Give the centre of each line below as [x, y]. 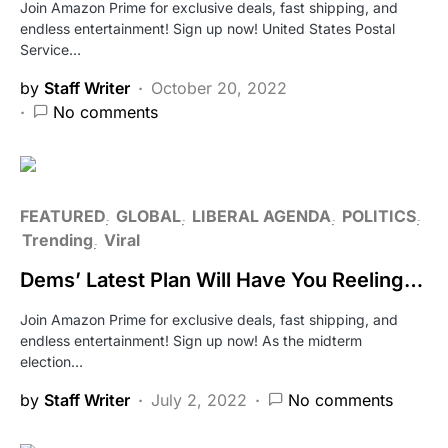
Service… [50, 49]
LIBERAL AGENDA [261, 215]
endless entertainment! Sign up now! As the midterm [191, 340]
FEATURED [62, 215]
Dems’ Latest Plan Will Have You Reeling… [221, 279]
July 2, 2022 [199, 399]
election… [51, 361]
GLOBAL [148, 215]
